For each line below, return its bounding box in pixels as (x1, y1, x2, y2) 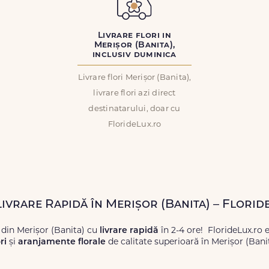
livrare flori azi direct (93, 89, 176, 97)
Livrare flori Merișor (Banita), (77, 74, 192, 82)
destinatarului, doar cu (88, 105, 181, 113)
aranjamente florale (18, 238, 106, 247)
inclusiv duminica (92, 50, 177, 59)
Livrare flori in (97, 31, 172, 40)
